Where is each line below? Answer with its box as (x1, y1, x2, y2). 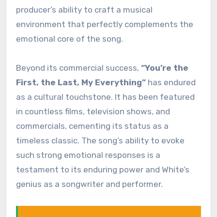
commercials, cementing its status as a (15, 121, 169, 131)
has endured (145, 77, 196, 88)
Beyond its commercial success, (15, 63, 141, 73)
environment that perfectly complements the (15, 19, 193, 30)
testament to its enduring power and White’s (15, 165, 189, 175)
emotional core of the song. (15, 34, 123, 44)
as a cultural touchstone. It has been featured (15, 92, 195, 102)
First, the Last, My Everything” (15, 77, 146, 88)
